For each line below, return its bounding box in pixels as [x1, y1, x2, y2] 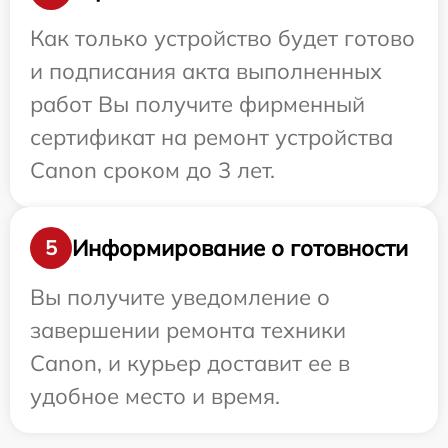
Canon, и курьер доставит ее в [30, 349, 350, 377]
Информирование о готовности [72, 233, 408, 262]
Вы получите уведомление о [30, 283, 330, 311]
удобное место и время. [30, 382, 280, 410]
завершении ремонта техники [30, 316, 346, 344]
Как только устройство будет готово [30, 24, 415, 52]
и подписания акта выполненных [30, 57, 382, 85]
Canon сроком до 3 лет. [30, 156, 275, 184]
